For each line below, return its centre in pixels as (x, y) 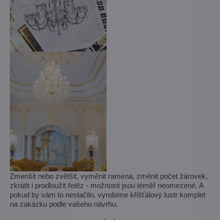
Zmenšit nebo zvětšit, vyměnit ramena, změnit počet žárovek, (109, 176)
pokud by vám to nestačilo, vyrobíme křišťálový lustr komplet (108, 195)
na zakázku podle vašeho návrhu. (64, 204)
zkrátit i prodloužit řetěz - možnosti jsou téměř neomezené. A (107, 186)
